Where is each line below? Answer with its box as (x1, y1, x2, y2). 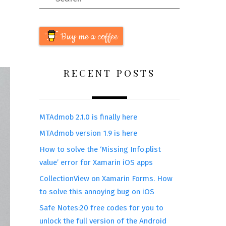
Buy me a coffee (60, 31, 118, 43)
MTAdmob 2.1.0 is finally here (39, 112, 137, 122)
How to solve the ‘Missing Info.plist (39, 145, 161, 154)
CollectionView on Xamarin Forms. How (39, 174, 173, 184)
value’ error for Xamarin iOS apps (39, 158, 153, 167)
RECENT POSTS (63, 66, 155, 79)
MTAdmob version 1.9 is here (39, 129, 137, 138)
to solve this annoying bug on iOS (39, 187, 154, 197)
